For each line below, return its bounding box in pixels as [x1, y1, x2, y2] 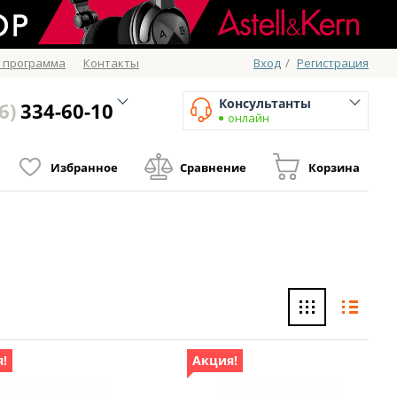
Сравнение [180, 160, 246, 175]
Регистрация [297, 55, 369, 71]
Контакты [83, 55, 139, 71]
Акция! [192, 352, 237, 370]
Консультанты [219, 95, 311, 112]
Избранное [51, 160, 118, 175]
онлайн [228, 110, 269, 126]
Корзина [308, 160, 360, 175]
